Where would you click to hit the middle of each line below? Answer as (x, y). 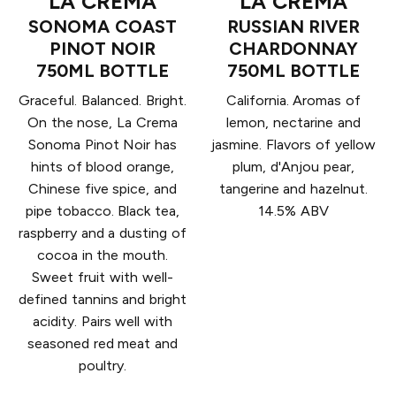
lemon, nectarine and (293, 123)
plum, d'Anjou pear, (293, 167)
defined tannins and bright (103, 300)
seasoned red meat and (103, 344)
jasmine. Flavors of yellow (293, 145)
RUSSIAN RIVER (293, 27)
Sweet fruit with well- (103, 278)
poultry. (103, 366)
